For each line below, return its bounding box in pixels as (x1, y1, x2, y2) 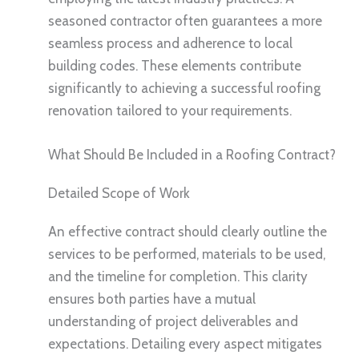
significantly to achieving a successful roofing (48, 79, 321, 96)
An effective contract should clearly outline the (48, 223, 327, 240)
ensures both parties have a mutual (48, 290, 256, 307)
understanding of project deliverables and (48, 313, 298, 329)
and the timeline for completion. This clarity (48, 268, 308, 284)
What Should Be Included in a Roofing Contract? (48, 146, 336, 163)
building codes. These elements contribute (48, 57, 301, 74)
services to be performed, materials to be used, (48, 245, 325, 262)
